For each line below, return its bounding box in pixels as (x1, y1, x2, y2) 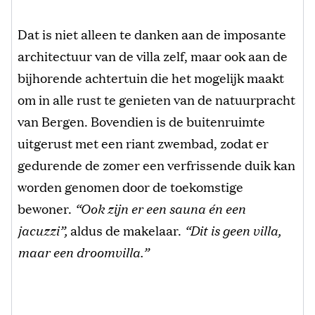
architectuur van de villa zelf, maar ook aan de (18, 46, 288, 65)
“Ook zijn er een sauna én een (75, 199, 245, 218)
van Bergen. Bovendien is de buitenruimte (18, 112, 265, 131)
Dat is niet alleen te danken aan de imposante (18, 25, 286, 44)
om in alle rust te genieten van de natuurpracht (18, 90, 295, 109)
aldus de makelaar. (67, 221, 181, 240)
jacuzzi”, (18, 221, 67, 240)
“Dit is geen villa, (181, 221, 281, 240)
